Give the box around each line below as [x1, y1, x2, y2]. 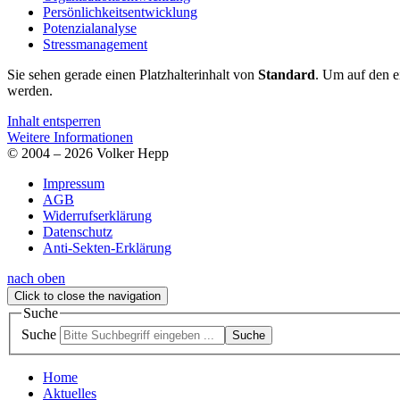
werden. [7, 82, 53, 98]
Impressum [43, 175, 104, 191]
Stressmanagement [43, 36, 147, 52]
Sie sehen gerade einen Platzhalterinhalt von [7, 66, 258, 82]
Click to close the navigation [14, 288, 161, 303]
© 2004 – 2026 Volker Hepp [7, 145, 169, 161]
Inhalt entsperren [7, 112, 101, 129]
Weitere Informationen [7, 129, 133, 145]
